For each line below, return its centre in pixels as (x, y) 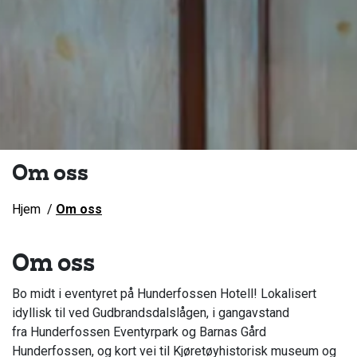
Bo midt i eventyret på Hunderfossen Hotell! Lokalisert (164, 294)
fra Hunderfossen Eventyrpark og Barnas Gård (139, 332)
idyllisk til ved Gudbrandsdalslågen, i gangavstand (151, 313)
